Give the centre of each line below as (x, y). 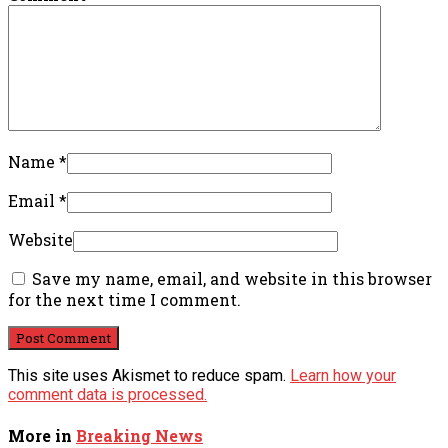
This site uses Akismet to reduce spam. (149, 375)
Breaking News (139, 435)
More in (42, 435)
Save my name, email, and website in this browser (232, 278)
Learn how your (343, 375)
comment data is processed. (107, 394)
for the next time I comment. (124, 299)
